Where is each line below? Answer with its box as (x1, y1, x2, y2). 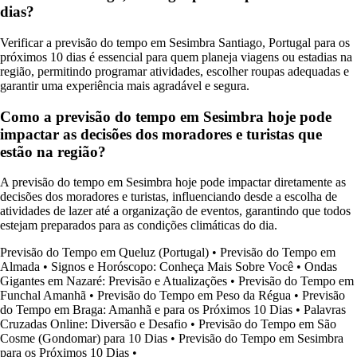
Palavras (304, 303, 346, 317)
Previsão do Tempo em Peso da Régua (97, 288, 291, 303)
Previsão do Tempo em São (198, 317, 336, 331)
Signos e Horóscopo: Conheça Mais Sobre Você (51, 260, 293, 274)
